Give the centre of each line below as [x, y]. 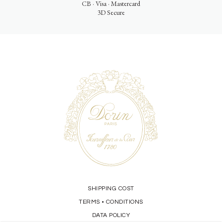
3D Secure [111, 12]
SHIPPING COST [111, 189]
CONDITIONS [124, 202]
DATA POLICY [111, 216]
